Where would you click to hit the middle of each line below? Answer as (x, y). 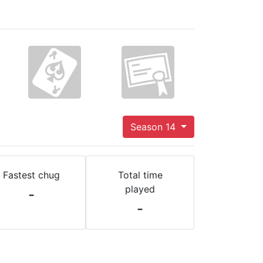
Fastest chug (31, 175)
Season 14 (155, 127)
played (140, 189)
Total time (140, 175)
